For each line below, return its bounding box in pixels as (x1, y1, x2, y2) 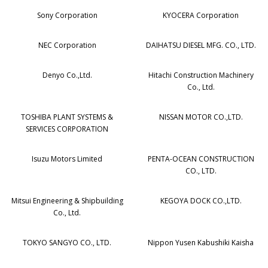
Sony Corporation (36, 10, 98, 21)
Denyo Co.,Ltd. (42, 70, 92, 81)
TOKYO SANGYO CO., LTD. (23, 237, 112, 248)
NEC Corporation (38, 40, 96, 51)
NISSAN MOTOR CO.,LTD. (159, 112, 243, 123)
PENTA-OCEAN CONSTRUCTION (147, 154, 254, 165)
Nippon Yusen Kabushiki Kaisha (148, 237, 254, 248)
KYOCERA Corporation (163, 10, 239, 21)
